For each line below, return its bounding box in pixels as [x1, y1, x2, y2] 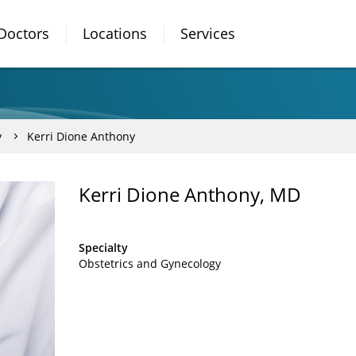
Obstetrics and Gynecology [79, 256, 221, 271]
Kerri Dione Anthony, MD [79, 181, 301, 207]
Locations [83, 24, 147, 43]
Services [180, 24, 235, 43]
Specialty [79, 240, 128, 255]
